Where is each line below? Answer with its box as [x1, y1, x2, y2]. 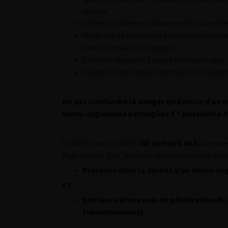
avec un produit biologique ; [82, 42, 178, 52]
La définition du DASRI [62, 137, 140, 148]
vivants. [82, 5, 109, 16]
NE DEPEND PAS [140, 137, 199, 148]
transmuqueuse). [82, 206, 146, 217]
